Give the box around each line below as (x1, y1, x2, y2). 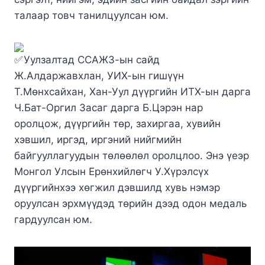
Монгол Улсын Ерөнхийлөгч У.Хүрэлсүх (14, 165, 209, 177)
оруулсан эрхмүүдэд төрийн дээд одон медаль (14, 197, 247, 209)
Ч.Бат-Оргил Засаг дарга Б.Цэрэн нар (14, 101, 203, 114)
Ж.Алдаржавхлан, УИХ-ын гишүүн (14, 69, 184, 82)
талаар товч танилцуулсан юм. (14, 9, 169, 21)
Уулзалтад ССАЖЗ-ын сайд (24, 53, 160, 66)
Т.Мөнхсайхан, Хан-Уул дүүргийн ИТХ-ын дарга (14, 85, 251, 98)
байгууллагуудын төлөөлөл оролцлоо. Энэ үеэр (14, 149, 249, 161)
